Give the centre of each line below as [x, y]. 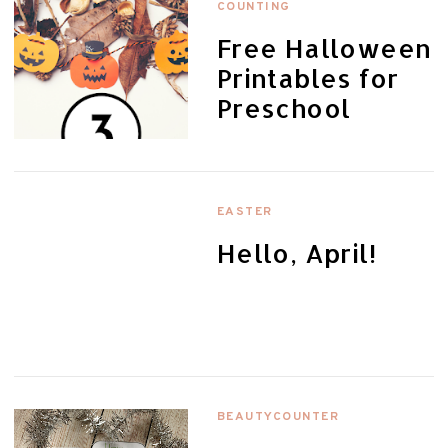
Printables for [307, 77]
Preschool [283, 107]
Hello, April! [296, 252]
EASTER [244, 211]
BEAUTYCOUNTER [278, 416]
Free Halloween [324, 47]
